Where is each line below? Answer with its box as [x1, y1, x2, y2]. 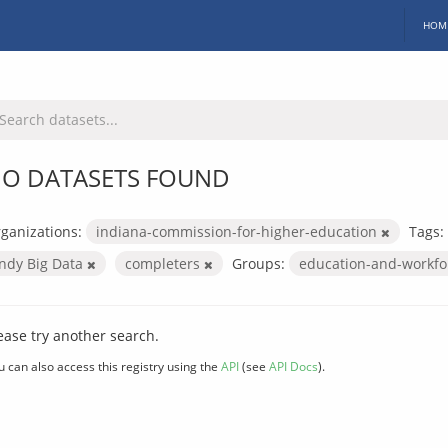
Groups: [232, 253, 285, 273]
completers [125, 253, 204, 273]
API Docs [269, 357, 318, 374]
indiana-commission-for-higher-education [96, 221, 381, 241]
